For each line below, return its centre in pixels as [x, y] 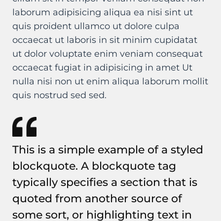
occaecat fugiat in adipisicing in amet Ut [102, 68]
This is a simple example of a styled [108, 149]
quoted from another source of [97, 198]
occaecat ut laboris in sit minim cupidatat [105, 40]
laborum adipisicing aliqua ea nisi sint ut [103, 13]
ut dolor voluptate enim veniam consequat [108, 54]
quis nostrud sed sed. [59, 95]
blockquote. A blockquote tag [94, 166]
